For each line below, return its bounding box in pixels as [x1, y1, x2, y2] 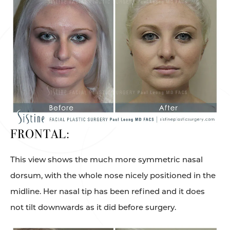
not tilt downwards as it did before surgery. [10, 202, 176, 212]
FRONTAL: [10, 126, 70, 141]
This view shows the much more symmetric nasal [10, 154, 203, 164]
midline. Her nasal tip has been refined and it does [10, 186, 205, 196]
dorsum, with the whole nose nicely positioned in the [10, 170, 216, 180]
